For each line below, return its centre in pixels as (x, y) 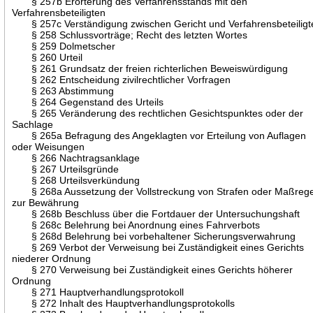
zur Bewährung (46, 202)
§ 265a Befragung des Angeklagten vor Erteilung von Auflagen (159, 135)
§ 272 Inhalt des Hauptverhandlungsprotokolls (124, 303)
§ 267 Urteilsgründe (66, 169)
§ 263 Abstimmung (63, 90)
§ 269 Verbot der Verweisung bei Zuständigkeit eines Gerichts (158, 247)
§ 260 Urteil (48, 57)
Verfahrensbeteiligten (59, 12)
